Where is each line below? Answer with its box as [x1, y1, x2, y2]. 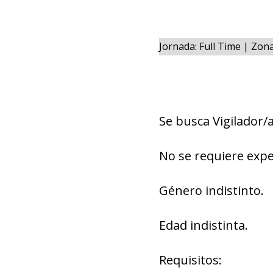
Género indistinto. [158, 182, 264, 199]
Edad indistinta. [158, 217, 248, 233]
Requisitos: [158, 252, 222, 268]
